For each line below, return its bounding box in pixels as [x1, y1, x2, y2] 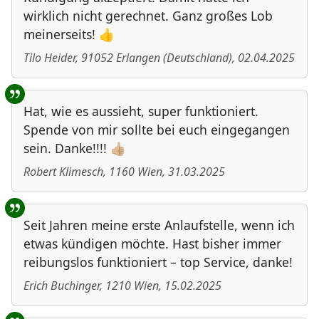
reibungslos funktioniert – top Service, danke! [23, 253, 293, 271]
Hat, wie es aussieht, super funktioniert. [23, 103, 258, 120]
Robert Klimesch [23, 164, 103, 180]
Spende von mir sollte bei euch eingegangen [23, 121, 290, 139]
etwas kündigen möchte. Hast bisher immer [23, 235, 281, 253]
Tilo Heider [23, 50, 75, 66]
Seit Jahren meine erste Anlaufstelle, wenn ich [23, 216, 295, 234]
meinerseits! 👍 [23, 26, 115, 43]
